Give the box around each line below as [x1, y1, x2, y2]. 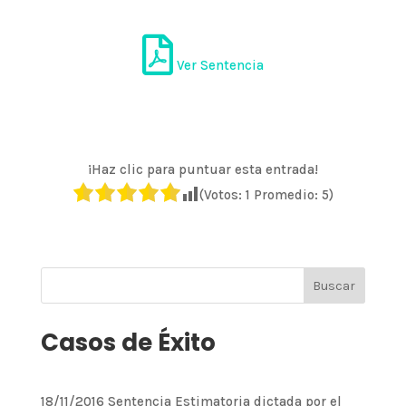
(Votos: [198, 187, 246, 203]
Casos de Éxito [40, 326, 216, 359]
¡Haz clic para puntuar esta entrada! [87, 161, 318, 178]
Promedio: [249, 187, 322, 203]
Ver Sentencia [172, 57, 264, 73]
